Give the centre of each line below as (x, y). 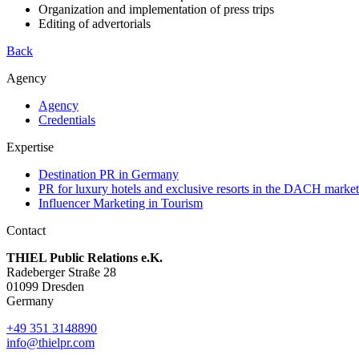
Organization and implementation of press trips (156, 9)
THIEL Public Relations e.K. (85, 257)
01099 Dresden (45, 286)
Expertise (30, 147)
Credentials (67, 119)
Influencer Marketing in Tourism (121, 203)
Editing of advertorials (95, 23)
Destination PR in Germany (109, 174)
